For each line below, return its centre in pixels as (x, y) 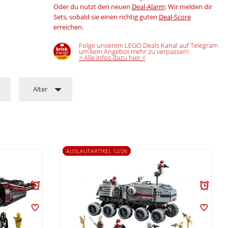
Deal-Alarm (148, 6)
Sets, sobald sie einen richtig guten (106, 17)
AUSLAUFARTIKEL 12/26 (97, 151)
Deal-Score (175, 17)
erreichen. (68, 27)
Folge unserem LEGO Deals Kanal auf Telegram (148, 45)
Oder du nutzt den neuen (92, 6)
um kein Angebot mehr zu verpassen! (134, 51)
